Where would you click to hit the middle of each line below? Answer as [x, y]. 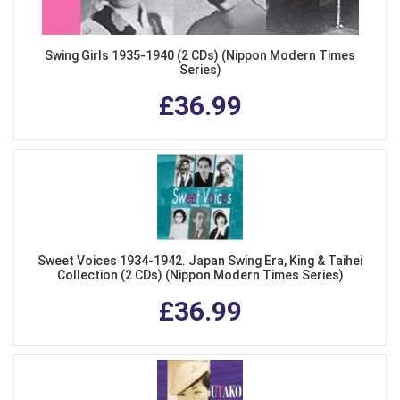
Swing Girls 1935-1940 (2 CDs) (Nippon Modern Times [200, 56]
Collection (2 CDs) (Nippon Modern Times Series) [200, 275]
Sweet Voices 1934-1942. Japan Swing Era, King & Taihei [200, 261]
